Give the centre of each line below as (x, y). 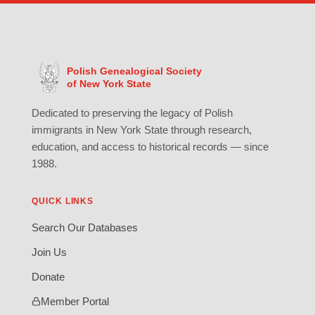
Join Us (49, 252)
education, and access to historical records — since (150, 146)
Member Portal (75, 301)
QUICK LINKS (63, 201)
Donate (48, 276)
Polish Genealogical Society (134, 71)
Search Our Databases (84, 227)
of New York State (109, 83)
